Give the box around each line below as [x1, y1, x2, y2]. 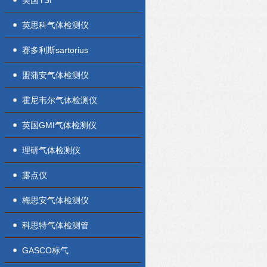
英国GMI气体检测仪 [22, 120, 97, 130]
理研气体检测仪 [22, 145, 80, 155]
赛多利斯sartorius [22, 45, 88, 55]
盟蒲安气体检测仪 [22, 70, 89, 80]
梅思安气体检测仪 [22, 195, 89, 205]
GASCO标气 [22, 246, 69, 255]
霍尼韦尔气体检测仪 [22, 95, 97, 105]
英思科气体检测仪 [22, 20, 89, 30]
